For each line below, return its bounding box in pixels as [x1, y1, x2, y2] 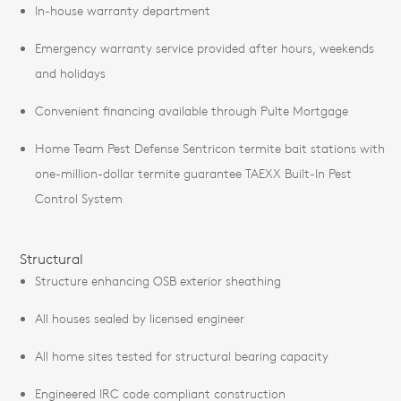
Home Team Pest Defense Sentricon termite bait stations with [35, 140, 385, 157]
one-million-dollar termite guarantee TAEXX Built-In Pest [35, 165, 352, 182]
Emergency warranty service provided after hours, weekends [35, 39, 374, 56]
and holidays [35, 64, 106, 81]
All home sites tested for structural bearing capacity [35, 347, 328, 364]
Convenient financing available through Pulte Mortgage [35, 102, 348, 119]
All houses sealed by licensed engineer [35, 310, 244, 327]
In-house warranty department [35, 2, 210, 19]
